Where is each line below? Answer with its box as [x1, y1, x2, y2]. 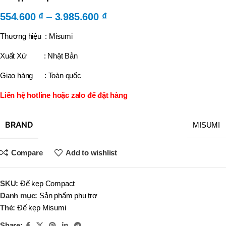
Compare [11, 148, 43, 157]
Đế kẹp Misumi [17, 203, 66, 212]
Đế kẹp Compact [20, 179, 75, 188]
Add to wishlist [65, 148, 117, 157]
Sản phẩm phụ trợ [39, 191, 97, 200]
